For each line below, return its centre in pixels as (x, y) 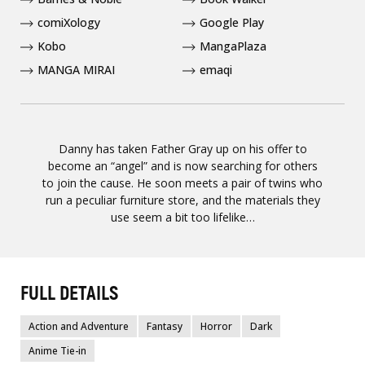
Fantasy (165, 326)
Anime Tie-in (57, 351)
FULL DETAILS (69, 294)
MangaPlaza (233, 46)
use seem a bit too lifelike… (182, 217)
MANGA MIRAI (76, 70)
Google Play (232, 22)
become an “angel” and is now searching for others (182, 166)
